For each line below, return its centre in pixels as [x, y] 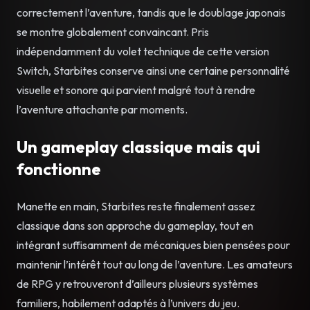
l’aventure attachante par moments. [102, 109]
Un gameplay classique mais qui [138, 146]
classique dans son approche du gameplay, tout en [135, 225]
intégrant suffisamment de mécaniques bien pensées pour [153, 245]
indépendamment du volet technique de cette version [143, 51]
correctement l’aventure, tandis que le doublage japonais [151, 12]
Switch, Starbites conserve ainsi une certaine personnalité [153, 70]
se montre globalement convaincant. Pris [113, 31]
